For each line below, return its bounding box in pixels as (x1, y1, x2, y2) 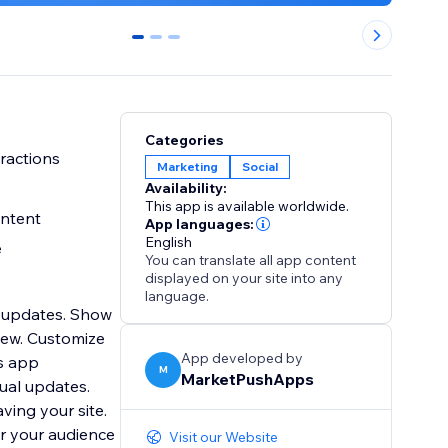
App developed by (181, 349, 304, 368)
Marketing (157, 159, 219, 175)
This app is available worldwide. (145, 197, 350, 216)
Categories (145, 131, 224, 150)
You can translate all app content (145, 251, 357, 270)
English (145, 233, 193, 252)
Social (242, 159, 279, 175)
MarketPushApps (181, 369, 315, 390)
